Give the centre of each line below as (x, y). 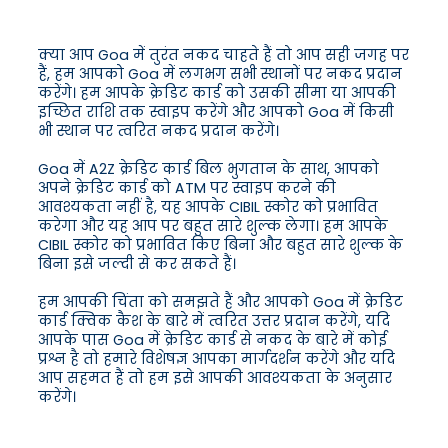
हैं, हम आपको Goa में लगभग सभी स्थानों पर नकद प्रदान (220, 74)
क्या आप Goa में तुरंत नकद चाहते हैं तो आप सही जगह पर (223, 55)
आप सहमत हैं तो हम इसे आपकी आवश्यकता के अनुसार (215, 378)
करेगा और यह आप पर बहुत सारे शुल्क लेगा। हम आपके (213, 226)
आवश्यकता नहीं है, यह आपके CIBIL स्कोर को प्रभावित (208, 207)
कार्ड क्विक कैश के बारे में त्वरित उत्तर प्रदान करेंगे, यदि (214, 321)
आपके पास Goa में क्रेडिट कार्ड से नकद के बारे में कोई (212, 340)
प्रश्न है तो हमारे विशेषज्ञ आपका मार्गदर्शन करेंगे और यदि (216, 359)
